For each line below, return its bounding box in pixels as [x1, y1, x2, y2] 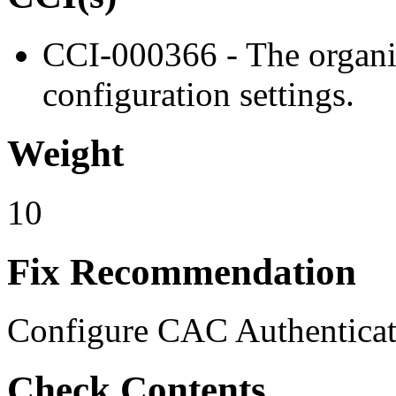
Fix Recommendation [7, 250, 356, 293]
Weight [7, 132, 124, 174]
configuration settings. [42, 74, 354, 113]
